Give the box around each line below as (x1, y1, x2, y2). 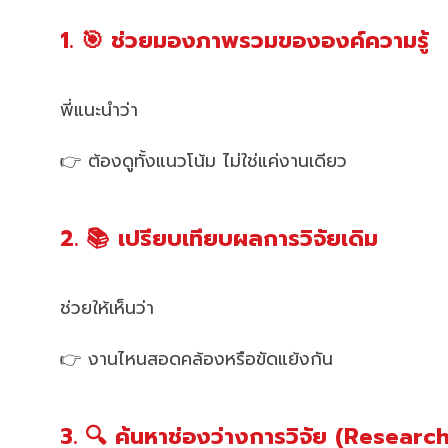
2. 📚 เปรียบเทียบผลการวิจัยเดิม (60, 221, 378, 255)
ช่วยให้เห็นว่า (60, 294, 154, 321)
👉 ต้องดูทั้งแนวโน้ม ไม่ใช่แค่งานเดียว (60, 147, 347, 174)
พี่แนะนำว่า (60, 96, 138, 123)
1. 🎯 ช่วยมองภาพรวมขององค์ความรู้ (60, 24, 429, 58)
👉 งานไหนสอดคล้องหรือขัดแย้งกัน (60, 345, 333, 372)
